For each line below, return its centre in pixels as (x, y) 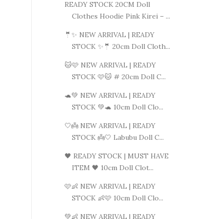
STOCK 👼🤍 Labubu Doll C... (118, 137)
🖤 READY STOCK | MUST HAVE (116, 156)
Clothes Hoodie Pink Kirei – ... (121, 16)
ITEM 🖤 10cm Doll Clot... (112, 167)
